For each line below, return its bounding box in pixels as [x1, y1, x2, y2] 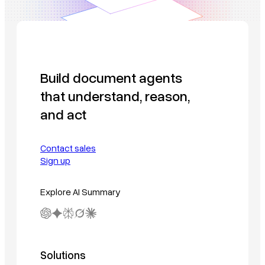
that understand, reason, [40, 87, 190, 105]
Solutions [40, 248, 86, 262]
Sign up [40, 154, 70, 167]
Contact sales [40, 142, 96, 154]
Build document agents [40, 69, 182, 86]
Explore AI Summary [40, 186, 121, 198]
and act [40, 105, 86, 123]
